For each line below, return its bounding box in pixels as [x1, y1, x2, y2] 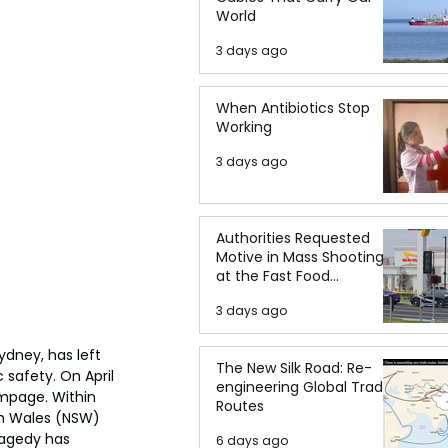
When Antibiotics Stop [216, 98, 370, 118]
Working [216, 117, 272, 137]
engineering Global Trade [216, 377, 392, 397]
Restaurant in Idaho [216, 285, 352, 305]
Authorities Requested [216, 228, 370, 248]
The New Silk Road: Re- [216, 358, 372, 378]
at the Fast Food [216, 266, 330, 286]
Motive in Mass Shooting [216, 247, 384, 267]
